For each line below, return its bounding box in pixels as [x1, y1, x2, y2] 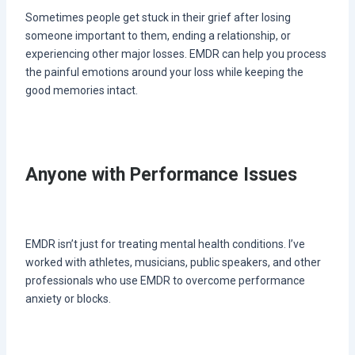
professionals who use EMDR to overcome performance [25, 274, 305, 288]
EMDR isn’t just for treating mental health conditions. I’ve [25, 238, 305, 251]
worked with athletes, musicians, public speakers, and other [25, 256, 321, 269]
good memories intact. [25, 84, 138, 97]
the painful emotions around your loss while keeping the [25, 66, 303, 79]
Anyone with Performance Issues [25, 163, 297, 185]
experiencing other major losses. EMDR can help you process [25, 48, 326, 61]
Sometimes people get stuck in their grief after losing [25, 11, 291, 25]
